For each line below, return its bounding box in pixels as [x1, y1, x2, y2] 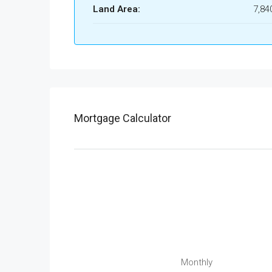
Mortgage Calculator [74, 112, 171, 125]
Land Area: [93, 4, 140, 15]
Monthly [181, 257, 213, 268]
